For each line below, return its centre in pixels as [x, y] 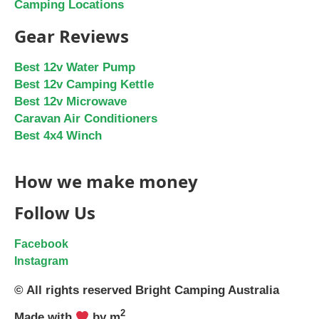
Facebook [41, 244]
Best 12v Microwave [70, 101]
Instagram [41, 261]
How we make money [106, 181]
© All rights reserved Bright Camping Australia [147, 290]
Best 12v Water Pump [75, 67]
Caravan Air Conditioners [86, 118]
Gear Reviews [72, 36]
